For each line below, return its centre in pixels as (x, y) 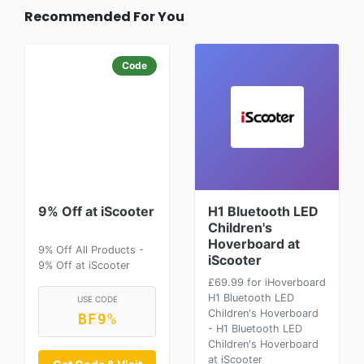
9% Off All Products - (91, 250)
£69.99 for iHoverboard (267, 282)
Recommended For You (104, 17)
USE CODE (97, 299)
